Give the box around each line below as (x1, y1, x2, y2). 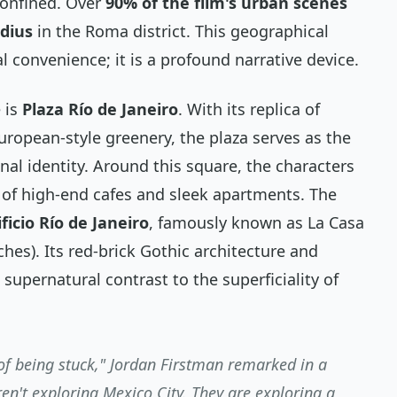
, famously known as (149, 212, 307, 234)
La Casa (307, 212, 364, 234)
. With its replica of (178, 98, 320, 121)
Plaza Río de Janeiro (22, 98, 178, 121)
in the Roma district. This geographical (33, 20, 329, 43)
